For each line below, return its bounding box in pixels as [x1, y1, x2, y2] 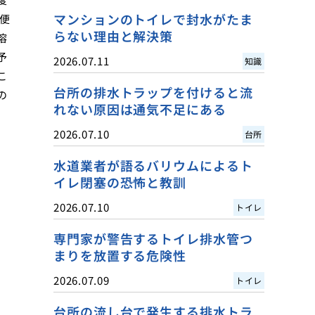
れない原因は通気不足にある [53, 100, 226, 118]
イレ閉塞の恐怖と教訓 [53, 173, 186, 191]
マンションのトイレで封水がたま [53, 10, 253, 28]
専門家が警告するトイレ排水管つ [53, 229, 253, 247]
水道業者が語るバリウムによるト [53, 156, 253, 174]
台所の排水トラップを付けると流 [53, 83, 253, 101]
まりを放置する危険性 [53, 246, 186, 264]
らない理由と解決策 [53, 27, 174, 45]
